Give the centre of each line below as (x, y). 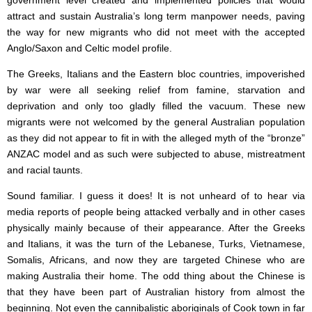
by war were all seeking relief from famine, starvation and (156, 90)
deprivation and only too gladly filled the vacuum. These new (156, 106)
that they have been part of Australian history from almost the (156, 292)
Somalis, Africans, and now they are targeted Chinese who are (156, 260)
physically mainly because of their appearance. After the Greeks (156, 228)
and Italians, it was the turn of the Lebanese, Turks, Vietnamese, (156, 244)
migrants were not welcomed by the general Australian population (156, 122)
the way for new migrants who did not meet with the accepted (156, 32)
